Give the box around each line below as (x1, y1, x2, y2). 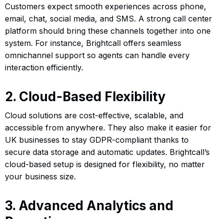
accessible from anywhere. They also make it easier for (5, 122, 211, 132)
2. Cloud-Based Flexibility (5, 88, 166, 104)
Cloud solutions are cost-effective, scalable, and (5, 110, 183, 120)
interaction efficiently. (5, 62, 83, 72)
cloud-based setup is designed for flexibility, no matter (5, 159, 205, 169)
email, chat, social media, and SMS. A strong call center (5, 13, 212, 23)
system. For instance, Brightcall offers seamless (5, 38, 181, 48)
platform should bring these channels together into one (5, 25, 211, 36)
